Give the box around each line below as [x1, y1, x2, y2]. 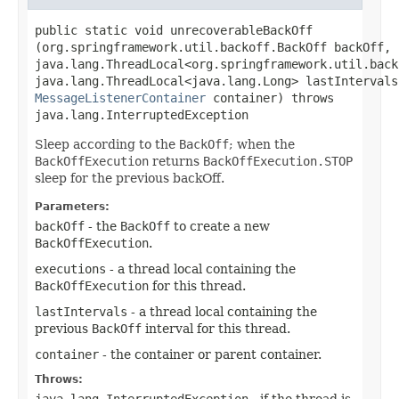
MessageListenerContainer [35, 90, 206, 105]
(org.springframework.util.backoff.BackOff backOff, [35, 39, 391, 54]
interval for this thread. [142, 321, 290, 336]
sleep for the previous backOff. [35, 170, 224, 185]
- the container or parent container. [99, 346, 322, 362]
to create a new [170, 218, 270, 233]
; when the [229, 136, 295, 151]
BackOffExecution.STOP [203, 153, 353, 168]
